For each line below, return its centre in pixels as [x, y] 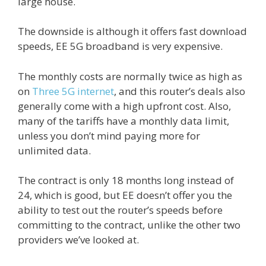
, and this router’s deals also [180, 91]
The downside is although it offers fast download [132, 31]
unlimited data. [54, 150]
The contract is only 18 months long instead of [126, 180]
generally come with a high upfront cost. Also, [124, 106]
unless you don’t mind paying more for [109, 135]
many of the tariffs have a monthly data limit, [123, 121]
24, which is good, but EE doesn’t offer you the [125, 195]
